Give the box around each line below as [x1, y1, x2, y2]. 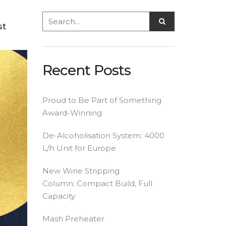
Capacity [42, 191, 75, 201]
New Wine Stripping [42, 166, 120, 176]
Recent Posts [42, 62, 131, 79]
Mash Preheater [42, 214, 104, 223]
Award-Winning [42, 108, 102, 118]
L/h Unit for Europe [42, 143, 116, 153]
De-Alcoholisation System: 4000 [42, 131, 164, 140]
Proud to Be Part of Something [42, 95, 161, 105]
